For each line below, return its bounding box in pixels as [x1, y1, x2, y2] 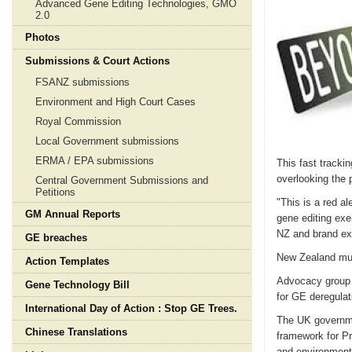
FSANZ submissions [35, 76, 130, 88]
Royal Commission [35, 115, 121, 127]
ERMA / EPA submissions [35, 155, 154, 167]
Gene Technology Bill [25, 279, 130, 291]
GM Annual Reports [25, 208, 120, 220]
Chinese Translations [25, 326, 127, 338]
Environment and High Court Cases [35, 96, 196, 108]
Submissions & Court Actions [25, 55, 170, 67]
